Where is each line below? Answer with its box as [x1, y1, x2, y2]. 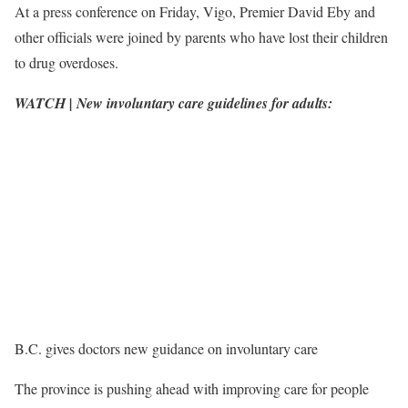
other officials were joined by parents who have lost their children [15, 27, 388, 46]
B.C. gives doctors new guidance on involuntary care [15, 339, 318, 359]
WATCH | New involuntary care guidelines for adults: [15, 93, 332, 113]
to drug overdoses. [15, 53, 118, 72]
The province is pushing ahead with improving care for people [15, 379, 369, 399]
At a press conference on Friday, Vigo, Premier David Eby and [15, 2, 375, 21]
